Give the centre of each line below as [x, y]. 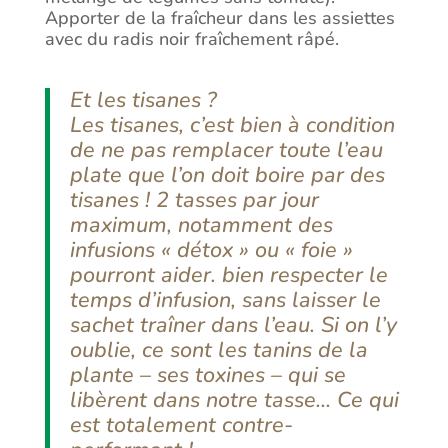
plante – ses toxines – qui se [207, 375]
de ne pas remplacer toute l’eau [226, 150]
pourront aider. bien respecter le [228, 275]
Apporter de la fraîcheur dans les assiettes [219, 18]
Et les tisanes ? [143, 100]
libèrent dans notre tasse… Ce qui [234, 400]
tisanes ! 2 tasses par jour [194, 200]
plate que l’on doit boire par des [227, 175]
